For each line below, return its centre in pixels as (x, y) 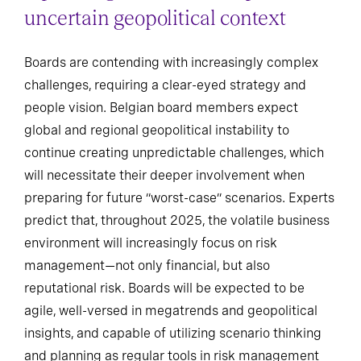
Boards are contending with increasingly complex (171, 63)
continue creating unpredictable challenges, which (174, 153)
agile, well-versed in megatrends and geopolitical (171, 311)
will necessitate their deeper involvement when (164, 176)
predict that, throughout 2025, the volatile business (177, 221)
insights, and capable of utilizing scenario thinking (173, 334)
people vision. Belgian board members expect (161, 108)
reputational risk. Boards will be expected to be (164, 288)
